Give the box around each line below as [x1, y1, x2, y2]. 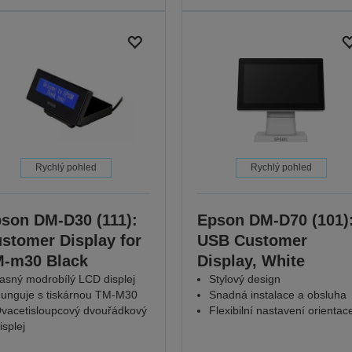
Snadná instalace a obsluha [208, 288, 346, 302]
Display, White [196, 252, 305, 270]
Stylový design [208, 273, 280, 286]
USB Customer [196, 232, 307, 250]
